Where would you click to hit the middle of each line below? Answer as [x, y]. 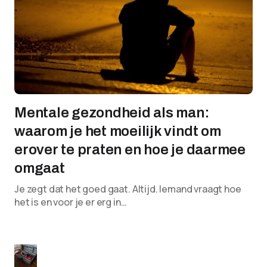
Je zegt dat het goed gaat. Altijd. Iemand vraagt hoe [128, 189]
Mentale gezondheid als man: [112, 113]
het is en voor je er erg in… [71, 202]
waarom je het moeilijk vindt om [118, 131]
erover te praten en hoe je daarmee [130, 150]
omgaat [40, 168]
